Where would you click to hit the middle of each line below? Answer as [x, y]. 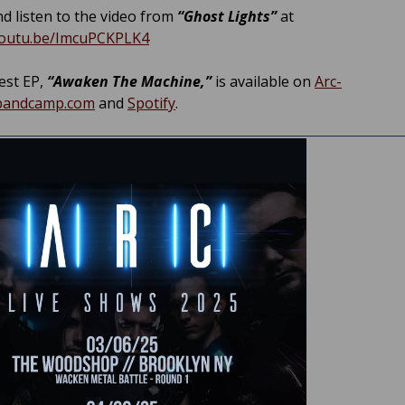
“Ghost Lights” [227, 17]
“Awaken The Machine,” [127, 82]
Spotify [151, 104]
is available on [263, 82]
